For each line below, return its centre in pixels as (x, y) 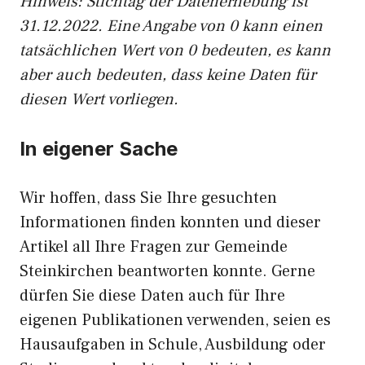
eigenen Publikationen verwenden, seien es (175, 320)
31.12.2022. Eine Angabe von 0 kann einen (171, 26)
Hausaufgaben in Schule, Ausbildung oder (173, 345)
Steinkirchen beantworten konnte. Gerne (167, 271)
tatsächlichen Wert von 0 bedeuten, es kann (175, 51)
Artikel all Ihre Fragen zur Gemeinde (154, 247)
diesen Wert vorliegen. (99, 99)
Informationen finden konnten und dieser (170, 222)
